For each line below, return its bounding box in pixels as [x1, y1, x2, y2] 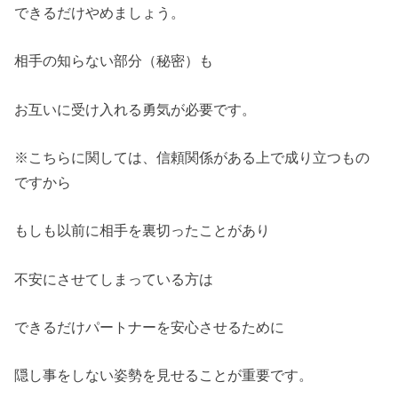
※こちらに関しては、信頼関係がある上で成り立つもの [14, 149, 370, 166]
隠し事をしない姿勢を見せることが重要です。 [14, 367, 314, 384]
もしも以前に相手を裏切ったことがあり [14, 222, 271, 239]
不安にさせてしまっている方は [14, 270, 214, 287]
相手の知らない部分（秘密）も [14, 52, 214, 69]
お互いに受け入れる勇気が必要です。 [14, 100, 257, 117]
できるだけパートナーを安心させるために [14, 319, 285, 336]
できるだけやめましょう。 [14, 4, 186, 20]
